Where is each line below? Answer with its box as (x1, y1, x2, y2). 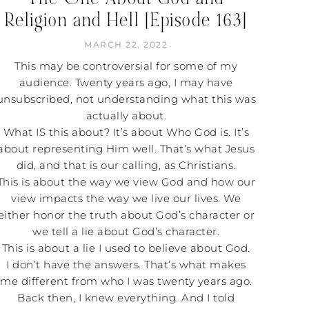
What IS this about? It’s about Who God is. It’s (3, 125, 250, 139)
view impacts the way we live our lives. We (11, 191, 241, 205)
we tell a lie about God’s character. (32, 224, 220, 238)
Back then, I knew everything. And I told (17, 290, 235, 304)
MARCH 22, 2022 (84, 39, 168, 50)
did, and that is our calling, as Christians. (16, 158, 236, 172)
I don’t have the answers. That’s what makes (6, 257, 246, 271)
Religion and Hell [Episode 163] (4, 8, 248, 32)
